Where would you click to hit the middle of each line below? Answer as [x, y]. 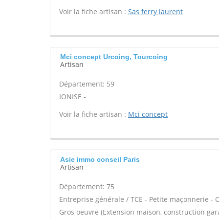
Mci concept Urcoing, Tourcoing [114, 57]
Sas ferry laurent [155, 11]
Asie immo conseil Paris [100, 159]
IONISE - [73, 97]
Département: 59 [87, 84]
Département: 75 [87, 186]
